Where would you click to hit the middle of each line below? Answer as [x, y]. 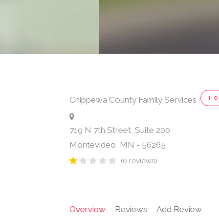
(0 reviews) [139, 161]
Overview [88, 209]
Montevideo [93, 145]
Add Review [179, 209]
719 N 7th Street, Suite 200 [120, 130]
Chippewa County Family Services [133, 100]
